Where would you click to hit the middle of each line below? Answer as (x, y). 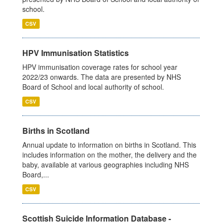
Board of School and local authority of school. (93, 87)
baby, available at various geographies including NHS (106, 165)
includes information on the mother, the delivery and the (110, 155)
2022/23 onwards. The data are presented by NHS (102, 77)
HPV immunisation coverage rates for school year (100, 67)
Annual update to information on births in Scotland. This (109, 145)
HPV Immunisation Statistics (76, 53)
